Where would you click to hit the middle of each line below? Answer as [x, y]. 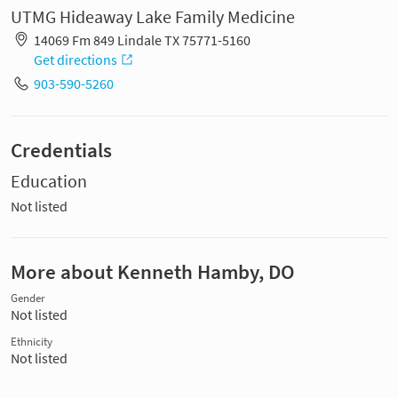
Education [49, 181]
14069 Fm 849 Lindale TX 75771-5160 [142, 40]
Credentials [61, 150]
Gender [28, 298]
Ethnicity [32, 341]
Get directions [75, 59]
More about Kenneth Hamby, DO [153, 271]
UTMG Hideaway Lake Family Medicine [153, 17]
